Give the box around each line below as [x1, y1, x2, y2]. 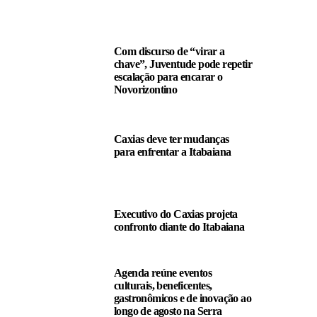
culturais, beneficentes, [114, 279, 212, 292]
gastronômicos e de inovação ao [114, 292, 251, 304]
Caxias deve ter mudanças [114, 133, 229, 145]
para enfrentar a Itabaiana [114, 146, 231, 158]
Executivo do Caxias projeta [114, 208, 238, 220]
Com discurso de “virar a [114, 45, 225, 57]
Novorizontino [114, 83, 178, 96]
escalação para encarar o [114, 71, 223, 83]
